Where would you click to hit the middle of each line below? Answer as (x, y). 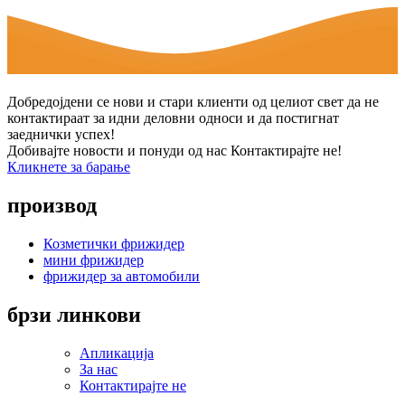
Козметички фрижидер (114, 244)
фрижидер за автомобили (122, 277)
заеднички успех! (61, 135)
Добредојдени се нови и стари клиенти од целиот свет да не (193, 102)
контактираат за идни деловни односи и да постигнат (173, 118)
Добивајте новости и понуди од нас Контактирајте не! (174, 151)
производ (52, 206)
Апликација (117, 353)
